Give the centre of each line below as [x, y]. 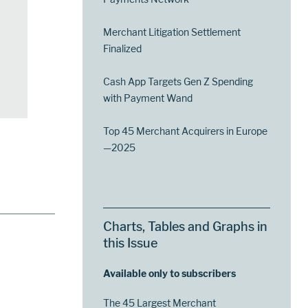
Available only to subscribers [170, 273]
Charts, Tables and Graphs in [186, 226]
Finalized [123, 48]
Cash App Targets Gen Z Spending [178, 81]
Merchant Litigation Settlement [172, 32]
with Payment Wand [148, 98]
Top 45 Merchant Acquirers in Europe [186, 131]
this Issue [131, 243]
